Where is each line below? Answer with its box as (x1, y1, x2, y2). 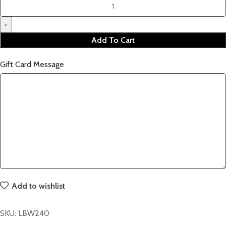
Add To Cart (91, 35, 135, 45)
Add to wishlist (11, 181, 65, 191)
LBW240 (18, 208, 49, 218)
